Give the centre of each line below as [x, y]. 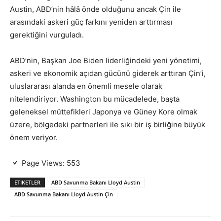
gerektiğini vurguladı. [47, 35]
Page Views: [43, 163]
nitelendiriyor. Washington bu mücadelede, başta [95, 99]
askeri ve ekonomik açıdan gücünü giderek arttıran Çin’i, [108, 73]
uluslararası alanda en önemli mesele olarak [86, 86]
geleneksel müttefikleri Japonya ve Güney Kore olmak [104, 112]
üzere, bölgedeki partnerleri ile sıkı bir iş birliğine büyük [108, 125]
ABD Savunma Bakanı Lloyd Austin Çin [64, 194]
